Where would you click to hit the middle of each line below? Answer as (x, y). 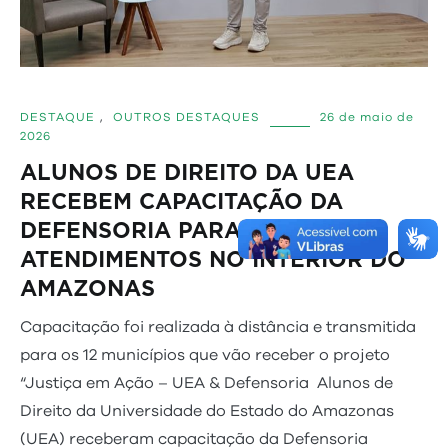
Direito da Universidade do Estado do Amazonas (207, 411)
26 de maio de (367, 117)
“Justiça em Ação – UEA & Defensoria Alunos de (206, 383)
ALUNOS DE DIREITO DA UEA (187, 173)
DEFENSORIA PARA (130, 231)
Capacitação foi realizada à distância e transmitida (218, 327)
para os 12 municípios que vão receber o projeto (205, 355)
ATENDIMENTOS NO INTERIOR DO (213, 260)
